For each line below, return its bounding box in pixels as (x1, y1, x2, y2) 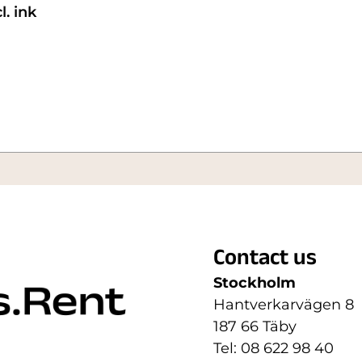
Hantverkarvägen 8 (213, 296, 354, 314)
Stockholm (213, 274, 296, 293)
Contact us (213, 242, 317, 280)
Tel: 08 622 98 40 (213, 339, 334, 358)
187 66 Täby (213, 318, 297, 336)
